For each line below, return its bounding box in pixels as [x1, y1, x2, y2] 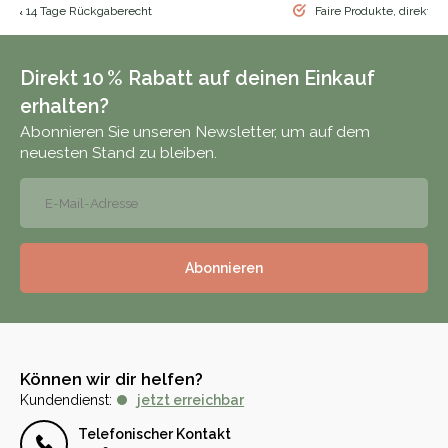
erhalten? [20, 95, 109, 118]
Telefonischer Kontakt [78, 426, 231, 442]
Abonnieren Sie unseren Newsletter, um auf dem [20, 122, 370, 141]
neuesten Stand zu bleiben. [20, 143, 217, 162]
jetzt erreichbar [137, 392, 244, 408]
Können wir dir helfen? [20, 369, 203, 389]
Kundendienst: [20, 392, 112, 408]
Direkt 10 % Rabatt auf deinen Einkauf [20, 67, 375, 90]
